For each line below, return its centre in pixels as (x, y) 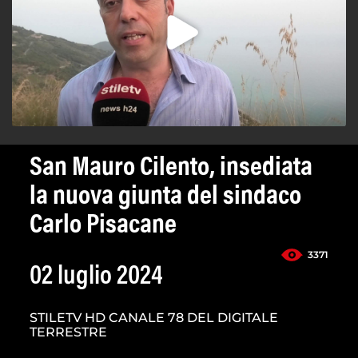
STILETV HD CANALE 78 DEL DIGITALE (154, 318)
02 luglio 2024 (96, 278)
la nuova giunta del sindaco (165, 198)
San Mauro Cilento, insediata (171, 169)
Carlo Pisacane (103, 227)
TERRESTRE (68, 332)
